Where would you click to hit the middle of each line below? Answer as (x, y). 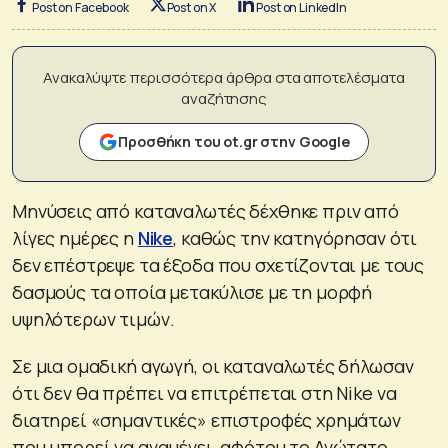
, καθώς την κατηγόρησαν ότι (295, 237)
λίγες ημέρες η (75, 237)
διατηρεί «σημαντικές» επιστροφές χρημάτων (206, 419)
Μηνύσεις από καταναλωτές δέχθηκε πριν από (205, 210)
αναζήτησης (224, 98)
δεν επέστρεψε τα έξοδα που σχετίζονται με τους (218, 264)
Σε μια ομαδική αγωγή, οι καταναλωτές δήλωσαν (213, 365)
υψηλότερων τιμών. (93, 318)
